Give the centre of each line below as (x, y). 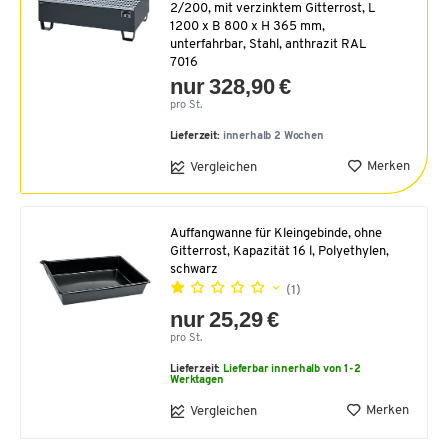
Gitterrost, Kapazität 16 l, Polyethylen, (279, 252)
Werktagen (197, 381)
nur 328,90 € (230, 87)
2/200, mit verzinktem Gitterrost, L (272, 9)
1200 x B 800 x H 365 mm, (247, 27)
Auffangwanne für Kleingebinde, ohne (276, 234)
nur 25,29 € (225, 320)
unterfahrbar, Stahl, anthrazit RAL (267, 45)
